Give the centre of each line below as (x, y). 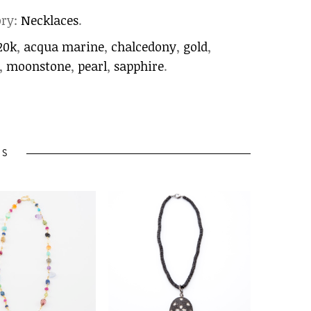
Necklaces (49, 20)
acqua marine (64, 47)
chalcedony (143, 47)
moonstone (38, 66)
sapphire (138, 66)
